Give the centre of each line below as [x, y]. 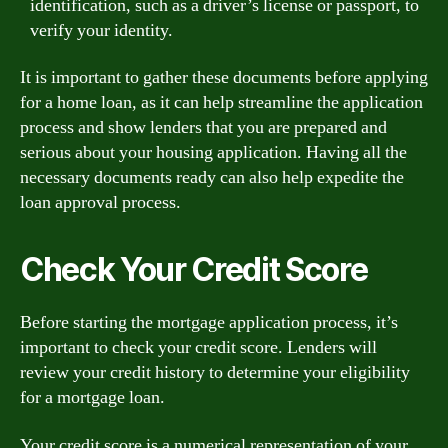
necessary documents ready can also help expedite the [212, 177]
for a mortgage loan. [92, 397]
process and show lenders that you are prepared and [203, 127]
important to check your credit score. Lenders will [198, 347]
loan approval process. [100, 202]
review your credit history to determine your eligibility [215, 372]
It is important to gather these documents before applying [224, 77]
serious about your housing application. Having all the [213, 152]
